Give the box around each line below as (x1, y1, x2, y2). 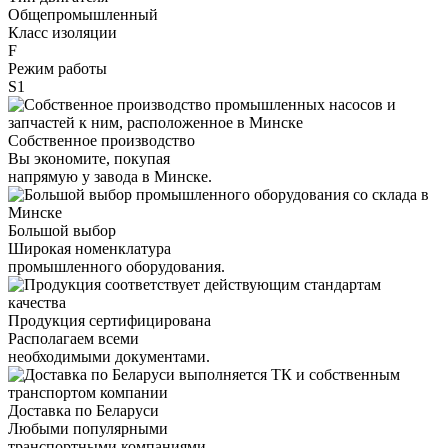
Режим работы (8, 59, 107, 77)
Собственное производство (8, 131, 195, 149)
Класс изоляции (8, 23, 117, 41)
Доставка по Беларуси (8, 401, 159, 419)
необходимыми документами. (8, 347, 210, 365)
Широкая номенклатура (8, 239, 171, 257)
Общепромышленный (8, 5, 158, 23)
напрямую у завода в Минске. (8, 167, 212, 185)
